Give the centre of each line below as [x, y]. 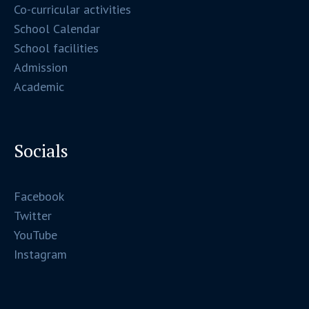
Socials [41, 150]
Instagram [41, 254]
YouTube [36, 235]
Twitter [33, 215]
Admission [41, 67]
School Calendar [57, 28]
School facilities [57, 48]
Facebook [39, 196]
